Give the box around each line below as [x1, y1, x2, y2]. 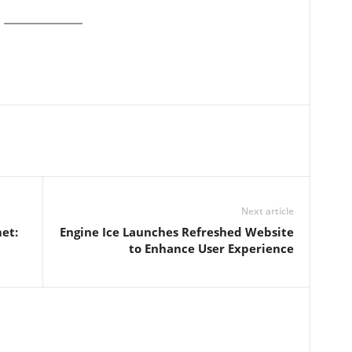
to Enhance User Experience [128, 240, 294, 257]
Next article [240, 204, 294, 218]
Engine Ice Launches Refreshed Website [59, 224, 294, 240]
